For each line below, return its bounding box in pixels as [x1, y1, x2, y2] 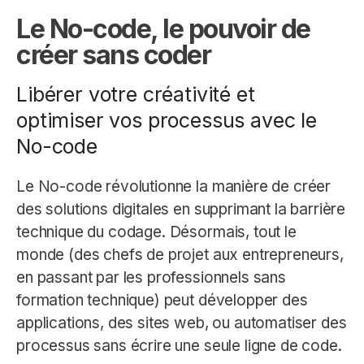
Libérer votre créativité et [16, 81, 255, 106]
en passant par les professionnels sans [16, 267, 286, 287]
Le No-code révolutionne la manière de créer [16, 176, 331, 196]
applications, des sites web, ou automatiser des [16, 313, 347, 332]
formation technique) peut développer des [16, 290, 308, 310]
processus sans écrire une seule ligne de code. [16, 336, 342, 355]
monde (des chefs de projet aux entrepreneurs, [16, 245, 344, 264]
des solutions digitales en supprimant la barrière [16, 199, 346, 219]
